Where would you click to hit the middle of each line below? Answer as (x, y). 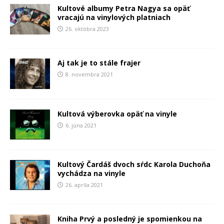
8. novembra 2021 (89, 74)
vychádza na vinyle (91, 173)
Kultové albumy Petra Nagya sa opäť (124, 8)
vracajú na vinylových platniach (114, 17)
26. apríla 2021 (84, 184)
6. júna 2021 (81, 125)
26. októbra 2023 (87, 29)
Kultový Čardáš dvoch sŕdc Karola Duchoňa (134, 164)
